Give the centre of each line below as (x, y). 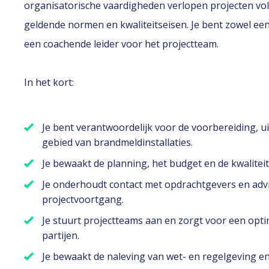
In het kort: (49, 82)
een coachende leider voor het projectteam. (121, 44)
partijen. (61, 235)
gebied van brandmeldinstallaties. (117, 142)
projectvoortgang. (83, 199)
